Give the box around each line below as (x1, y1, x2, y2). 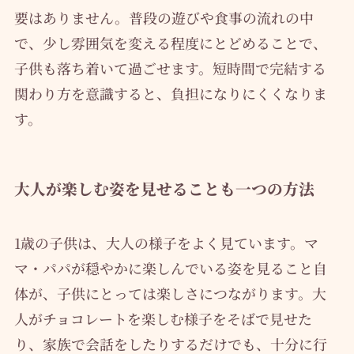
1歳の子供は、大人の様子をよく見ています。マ (13, 232, 318, 254)
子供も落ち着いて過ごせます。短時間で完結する (13, 57, 326, 78)
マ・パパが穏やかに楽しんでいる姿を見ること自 (13, 258, 327, 279)
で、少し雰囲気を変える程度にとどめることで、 (13, 32, 327, 53)
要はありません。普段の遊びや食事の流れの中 (13, 6, 314, 28)
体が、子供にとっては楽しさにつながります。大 (13, 283, 326, 304)
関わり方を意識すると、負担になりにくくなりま (13, 82, 327, 104)
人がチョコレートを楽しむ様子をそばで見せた (13, 308, 312, 330)
